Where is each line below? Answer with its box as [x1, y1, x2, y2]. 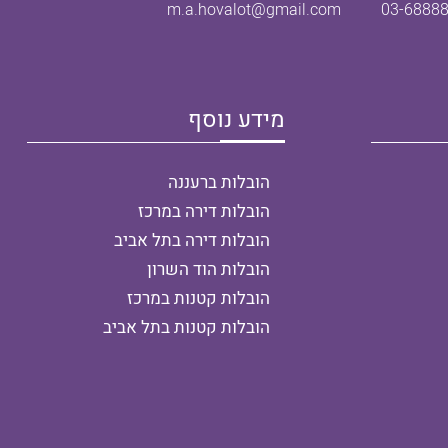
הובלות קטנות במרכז [126, 286, 270, 311]
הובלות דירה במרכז [137, 199, 270, 224]
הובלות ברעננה [167, 170, 270, 195]
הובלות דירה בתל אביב [113, 228, 270, 253]
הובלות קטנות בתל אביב [102, 315, 270, 340]
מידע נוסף [187, 103, 285, 137]
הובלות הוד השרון [146, 257, 270, 282]
